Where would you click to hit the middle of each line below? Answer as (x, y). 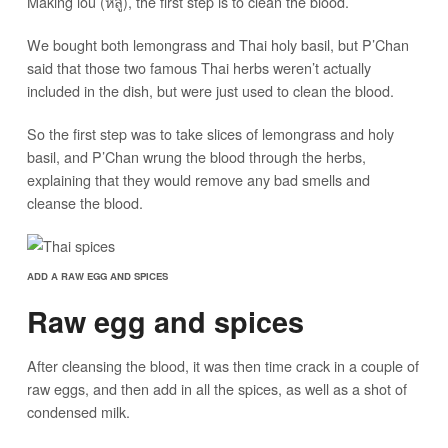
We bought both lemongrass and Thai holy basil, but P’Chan (217, 44)
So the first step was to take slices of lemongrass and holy (210, 133)
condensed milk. (78, 412)
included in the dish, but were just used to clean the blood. (210, 90)
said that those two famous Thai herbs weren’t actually (198, 67)
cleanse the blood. (84, 202)
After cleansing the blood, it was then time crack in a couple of (222, 366)
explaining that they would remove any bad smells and (198, 179)
